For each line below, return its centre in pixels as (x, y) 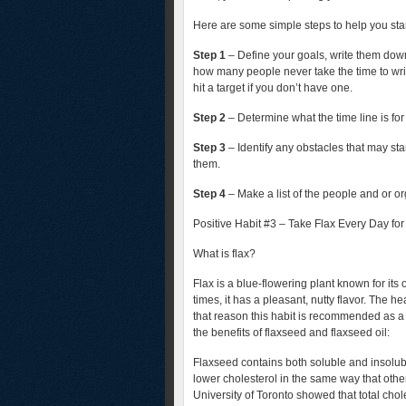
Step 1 (209, 55)
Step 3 (209, 148)
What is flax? (224, 254)
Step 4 (209, 194)
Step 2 (209, 118)
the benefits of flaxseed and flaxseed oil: (291, 333)
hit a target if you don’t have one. (273, 88)
